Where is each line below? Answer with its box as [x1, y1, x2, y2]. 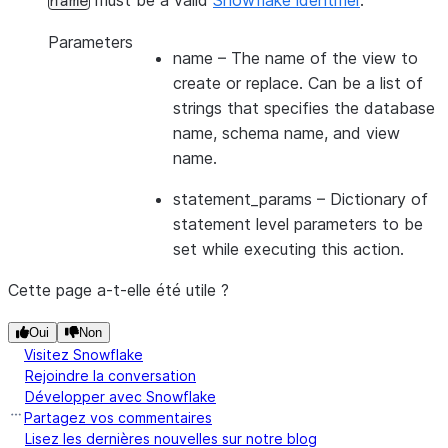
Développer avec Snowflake [25, 388, 216, 405]
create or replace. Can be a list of [173, 73, 423, 93]
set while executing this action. [173, 239, 404, 259]
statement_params [173, 189, 312, 209]
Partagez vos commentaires [24, 409, 212, 426]
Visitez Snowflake [24, 346, 143, 363]
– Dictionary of [312, 189, 428, 209]
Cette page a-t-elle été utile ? [8, 280, 229, 300]
